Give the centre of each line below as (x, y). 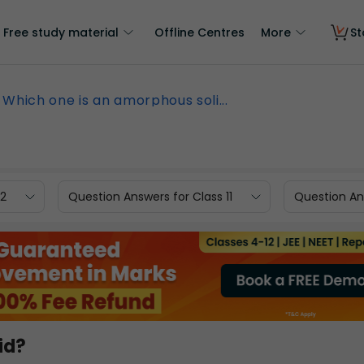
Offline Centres (199, 32)
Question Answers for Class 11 (150, 196)
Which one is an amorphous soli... (115, 100)
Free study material (61, 32)
